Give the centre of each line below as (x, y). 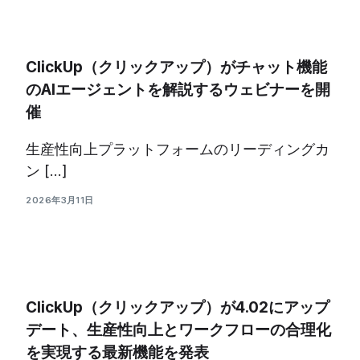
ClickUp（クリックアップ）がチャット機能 (177, 67)
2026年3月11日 (60, 200)
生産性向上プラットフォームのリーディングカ (178, 149)
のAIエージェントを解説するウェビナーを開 (178, 90)
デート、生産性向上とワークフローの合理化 (179, 330)
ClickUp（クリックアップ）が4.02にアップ (178, 307)
